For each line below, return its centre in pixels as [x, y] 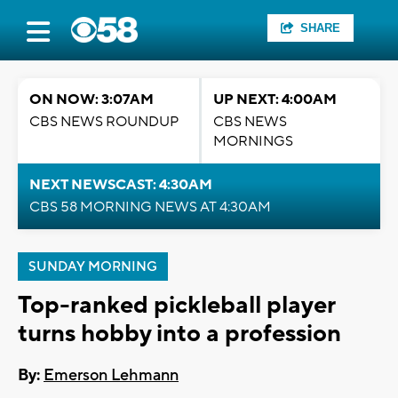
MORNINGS [253, 141]
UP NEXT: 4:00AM [275, 99]
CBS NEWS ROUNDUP [104, 122]
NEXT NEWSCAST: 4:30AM [121, 185]
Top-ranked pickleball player [176, 305]
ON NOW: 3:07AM [92, 99]
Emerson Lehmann [111, 376]
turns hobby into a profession [179, 334]
